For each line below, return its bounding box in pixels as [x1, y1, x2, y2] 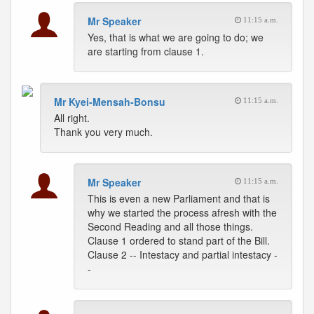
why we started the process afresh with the [88, 205, 277, 219]
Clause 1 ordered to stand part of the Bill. [88, 233, 270, 247]
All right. [54, 111, 90, 125]
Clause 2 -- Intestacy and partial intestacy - [88, 247, 278, 261]
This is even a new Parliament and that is [88, 191, 270, 205]
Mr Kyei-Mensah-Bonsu [54, 95, 165, 109]
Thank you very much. [54, 125, 153, 139]
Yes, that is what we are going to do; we [88, 30, 264, 44]
